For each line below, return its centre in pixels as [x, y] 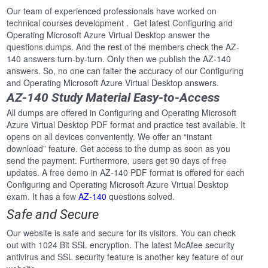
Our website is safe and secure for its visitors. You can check [121, 233]
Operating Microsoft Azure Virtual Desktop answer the [109, 35]
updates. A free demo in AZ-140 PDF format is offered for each [126, 173]
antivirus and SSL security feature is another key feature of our [125, 257]
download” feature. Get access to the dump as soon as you [119, 149]
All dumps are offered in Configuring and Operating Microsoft [122, 113]
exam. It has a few [43, 197]
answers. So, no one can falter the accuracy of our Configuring [125, 71]
